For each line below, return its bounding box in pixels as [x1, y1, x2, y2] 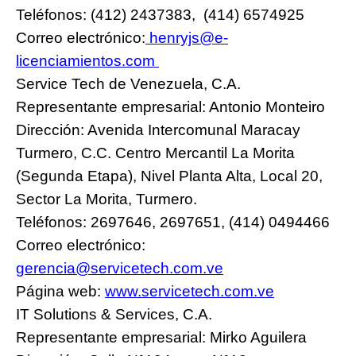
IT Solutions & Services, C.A [16, 305, 208, 323]
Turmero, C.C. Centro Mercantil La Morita [16, 144, 295, 161]
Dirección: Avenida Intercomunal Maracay [16, 121, 300, 138]
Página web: [16, 282, 105, 300]
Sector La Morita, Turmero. [16, 190, 197, 207]
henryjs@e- [149, 29, 228, 46]
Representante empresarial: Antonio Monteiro [16, 98, 325, 115]
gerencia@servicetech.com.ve [16, 259, 223, 277]
